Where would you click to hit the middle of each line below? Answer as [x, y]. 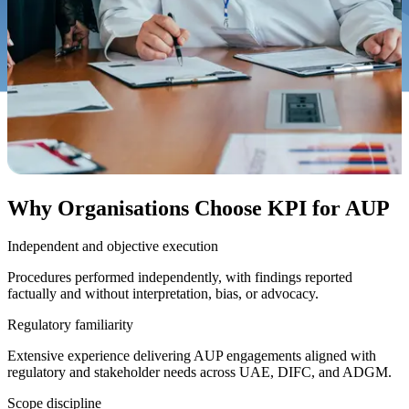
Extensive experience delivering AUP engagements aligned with [192, 356]
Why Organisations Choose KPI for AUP [199, 208]
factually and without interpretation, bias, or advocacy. [165, 294]
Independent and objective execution [113, 246]
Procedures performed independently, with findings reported [180, 278]
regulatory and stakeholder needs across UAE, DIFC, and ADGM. [199, 372]
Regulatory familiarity [70, 325]
